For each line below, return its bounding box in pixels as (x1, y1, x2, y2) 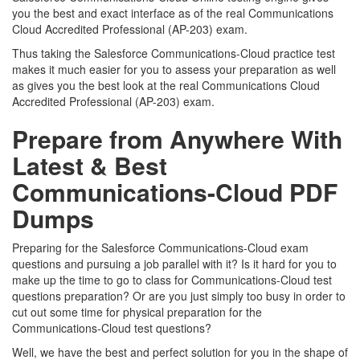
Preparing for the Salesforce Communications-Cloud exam (12, 239, 309, 256)
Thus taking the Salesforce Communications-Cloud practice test (12, 45, 335, 61)
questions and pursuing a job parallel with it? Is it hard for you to (12, 256, 337, 272)
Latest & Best (12, 148, 167, 182)
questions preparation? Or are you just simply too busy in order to (12, 288, 346, 304)
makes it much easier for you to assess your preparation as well (12, 61, 336, 77)
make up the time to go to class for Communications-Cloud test (12, 272, 332, 288)
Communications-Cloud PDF (12, 174, 337, 209)
